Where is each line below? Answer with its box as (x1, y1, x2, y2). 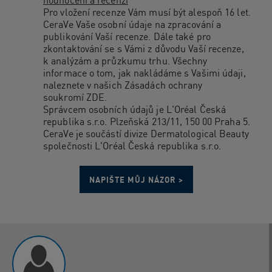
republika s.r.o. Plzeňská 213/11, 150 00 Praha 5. (43, 115, 250, 128)
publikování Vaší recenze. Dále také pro (43, 30, 211, 43)
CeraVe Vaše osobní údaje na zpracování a (43, 18, 222, 31)
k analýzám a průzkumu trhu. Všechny (43, 55, 208, 67)
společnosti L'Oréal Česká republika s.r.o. (43, 140, 222, 152)
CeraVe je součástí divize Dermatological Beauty (43, 127, 249, 140)
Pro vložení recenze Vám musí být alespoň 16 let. (43, 6, 251, 19)
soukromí (43, 91, 86, 104)
